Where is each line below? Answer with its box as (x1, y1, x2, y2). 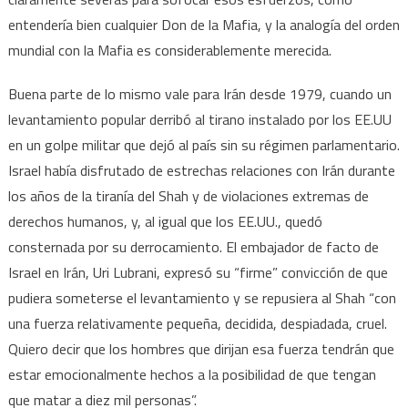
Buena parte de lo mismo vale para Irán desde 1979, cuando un (7, 82, 392, 105)
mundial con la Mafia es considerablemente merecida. (7, 38, 331, 61)
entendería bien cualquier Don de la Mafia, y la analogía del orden (7, 13, 400, 36)
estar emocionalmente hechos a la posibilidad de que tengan (7, 362, 376, 385)
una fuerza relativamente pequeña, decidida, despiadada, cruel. (7, 311, 387, 334)
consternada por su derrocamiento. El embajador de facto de (7, 235, 379, 258)
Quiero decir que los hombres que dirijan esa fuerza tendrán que (7, 337, 394, 360)
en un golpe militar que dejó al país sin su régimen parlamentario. (7, 133, 400, 156)
